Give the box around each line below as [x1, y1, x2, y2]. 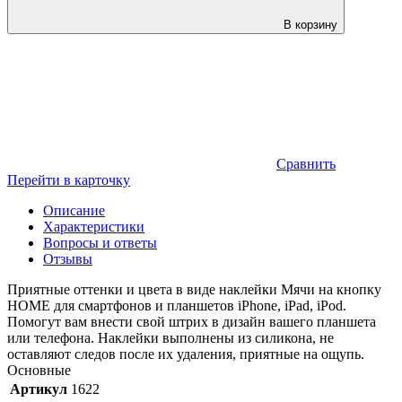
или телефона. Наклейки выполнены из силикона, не [7, 329, 334, 345]
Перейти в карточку [7, 171, 130, 188]
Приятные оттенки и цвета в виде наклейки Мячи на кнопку [7, 281, 381, 297]
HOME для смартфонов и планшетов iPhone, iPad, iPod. [7, 297, 346, 313]
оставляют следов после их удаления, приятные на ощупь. [7, 345, 364, 362]
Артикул [10, 380, 67, 397]
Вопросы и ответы [43, 234, 157, 250]
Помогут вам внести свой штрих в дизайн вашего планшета [7, 313, 376, 329]
